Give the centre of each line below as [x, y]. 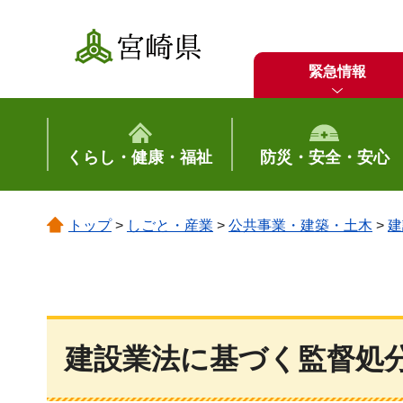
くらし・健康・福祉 [140, 157]
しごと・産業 [170, 225]
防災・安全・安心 [324, 157]
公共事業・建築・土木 [300, 225]
